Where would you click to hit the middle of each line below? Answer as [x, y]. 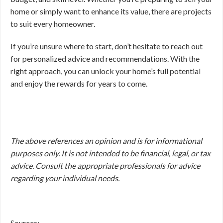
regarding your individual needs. [65, 178]
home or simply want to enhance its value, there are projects [111, 11]
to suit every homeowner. [54, 24]
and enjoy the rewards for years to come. [79, 83]
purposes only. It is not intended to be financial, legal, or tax [111, 153]
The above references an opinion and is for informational [106, 141]
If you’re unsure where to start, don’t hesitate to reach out [107, 46]
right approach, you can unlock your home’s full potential [106, 71]
